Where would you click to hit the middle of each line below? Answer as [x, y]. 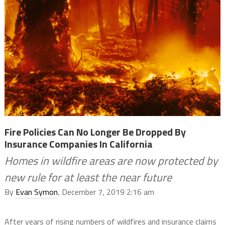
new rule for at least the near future [88, 178]
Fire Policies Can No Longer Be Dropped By [95, 132]
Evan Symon [36, 192]
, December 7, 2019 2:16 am [106, 192]
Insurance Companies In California [78, 144]
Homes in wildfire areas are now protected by [111, 161]
